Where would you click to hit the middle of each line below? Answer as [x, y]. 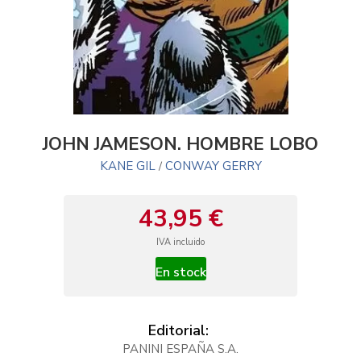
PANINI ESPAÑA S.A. [180, 349]
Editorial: [178, 330]
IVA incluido [180, 242]
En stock [180, 272]
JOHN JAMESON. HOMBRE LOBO [180, 144]
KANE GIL [129, 166]
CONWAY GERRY [213, 166]
